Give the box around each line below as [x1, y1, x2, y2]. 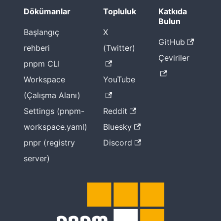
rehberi [24, 43, 50, 53]
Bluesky [103, 122, 132, 132]
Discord [103, 138, 132, 148]
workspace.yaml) [24, 122, 87, 132]
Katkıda [158, 6, 187, 17]
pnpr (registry [24, 138, 75, 148]
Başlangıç [24, 27, 59, 37]
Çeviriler [158, 53, 189, 63]
